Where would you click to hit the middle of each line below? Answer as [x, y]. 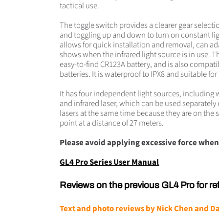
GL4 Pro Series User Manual [109, 162]
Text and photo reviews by [108, 208]
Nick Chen [175, 208]
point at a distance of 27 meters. [112, 123]
